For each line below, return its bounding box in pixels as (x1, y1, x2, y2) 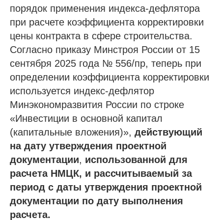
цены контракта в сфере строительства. (10, 30, 192, 41)
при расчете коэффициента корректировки (10, 16, 204, 27)
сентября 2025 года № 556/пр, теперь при (10, 57, 201, 69)
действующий (135, 126, 202, 137)
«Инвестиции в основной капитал (10, 112, 163, 124)
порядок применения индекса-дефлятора (10, 2, 200, 14)
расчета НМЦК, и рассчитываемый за (10, 167, 192, 179)
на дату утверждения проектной (10, 140, 166, 151)
